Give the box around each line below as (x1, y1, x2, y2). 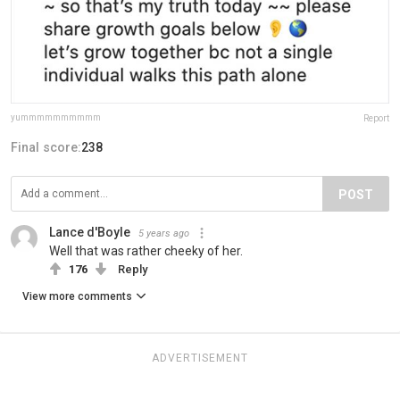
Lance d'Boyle (49, 224, 130, 239)
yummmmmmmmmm (11, 112, 101, 122)
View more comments (22, 289, 132, 303)
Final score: (11, 139, 81, 154)
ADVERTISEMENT (152, 351, 248, 364)
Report (363, 112, 389, 123)
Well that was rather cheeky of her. (49, 243, 243, 258)
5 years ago (138, 227, 189, 239)
